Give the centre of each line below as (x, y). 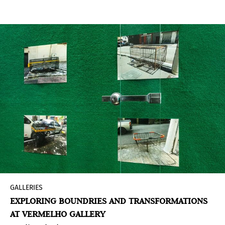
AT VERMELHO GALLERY (58, 214)
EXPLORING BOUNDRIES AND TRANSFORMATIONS (109, 201)
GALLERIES (26, 187)
